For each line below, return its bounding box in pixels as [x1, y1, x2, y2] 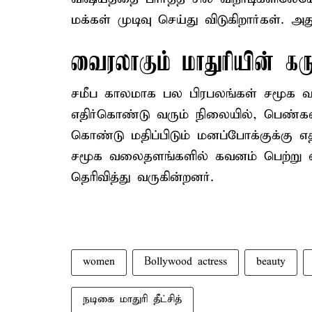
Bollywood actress [144, 256, 227, 268]
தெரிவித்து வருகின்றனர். [71, 169, 214, 185]
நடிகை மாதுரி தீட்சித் [83, 293, 182, 306]
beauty [256, 256, 286, 268]
